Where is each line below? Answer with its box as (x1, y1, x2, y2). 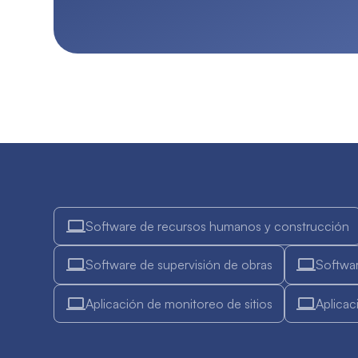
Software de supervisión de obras (85, 257, 272, 273)
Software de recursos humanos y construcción (85, 217, 349, 234)
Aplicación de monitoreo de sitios (85, 295, 272, 312)
